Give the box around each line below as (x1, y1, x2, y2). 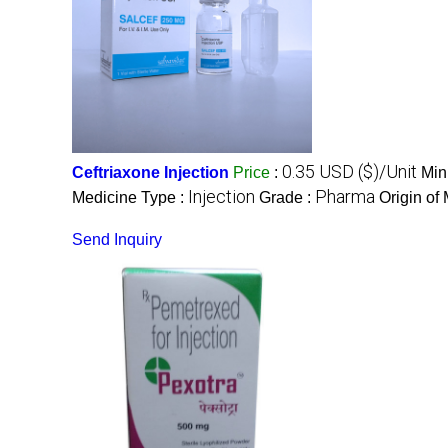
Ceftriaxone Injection (72, 163, 229, 181)
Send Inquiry (72, 230, 162, 248)
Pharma (315, 185, 375, 207)
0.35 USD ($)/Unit (282, 160, 417, 182)
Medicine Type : (72, 188, 188, 206)
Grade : (259, 188, 315, 206)
